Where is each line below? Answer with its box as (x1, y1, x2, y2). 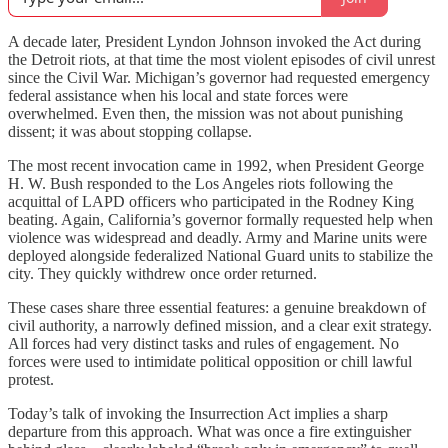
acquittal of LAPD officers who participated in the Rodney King (8, 193, 414, 210)
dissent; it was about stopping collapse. (8, 123, 252, 140)
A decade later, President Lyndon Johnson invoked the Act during (8, 33, 421, 50)
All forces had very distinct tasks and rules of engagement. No (8, 335, 399, 352)
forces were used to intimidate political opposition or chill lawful (8, 353, 412, 370)
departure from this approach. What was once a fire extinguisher (8, 423, 411, 440)
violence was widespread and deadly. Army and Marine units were (8, 229, 427, 246)
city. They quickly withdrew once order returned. (8, 265, 317, 282)
